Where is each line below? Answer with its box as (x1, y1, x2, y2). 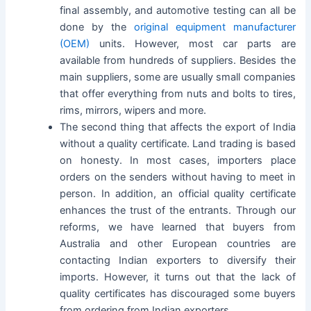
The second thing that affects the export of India (60, 121, 296, 134)
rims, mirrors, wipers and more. (60, 104, 207, 117)
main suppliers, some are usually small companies (60, 71, 296, 84)
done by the (60, 21, 134, 34)
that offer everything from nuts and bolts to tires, (60, 87, 296, 101)
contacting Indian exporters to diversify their (60, 254, 296, 267)
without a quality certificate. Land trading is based (60, 137, 296, 151)
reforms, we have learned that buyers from (60, 221, 296, 234)
